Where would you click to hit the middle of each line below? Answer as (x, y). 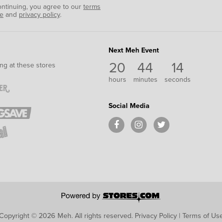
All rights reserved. (104, 215)
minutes (145, 79)
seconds (177, 79)
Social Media (129, 106)
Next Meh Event (134, 51)
